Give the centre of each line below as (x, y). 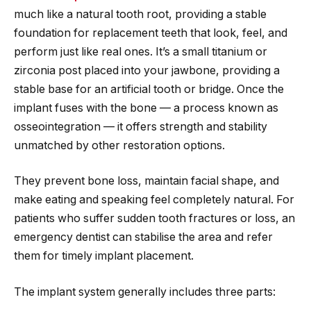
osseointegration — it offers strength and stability (141, 126)
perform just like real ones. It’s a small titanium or (141, 51)
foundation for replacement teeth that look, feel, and (151, 33)
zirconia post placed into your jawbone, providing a (147, 70)
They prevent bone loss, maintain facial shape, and (146, 181)
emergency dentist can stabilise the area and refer (143, 237)
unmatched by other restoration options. (119, 145)
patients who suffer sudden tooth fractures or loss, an (154, 219)
